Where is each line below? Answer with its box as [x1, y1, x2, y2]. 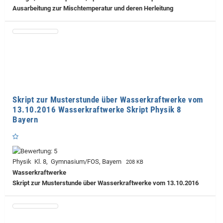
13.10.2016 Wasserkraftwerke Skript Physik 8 [12, 105, 182, 115]
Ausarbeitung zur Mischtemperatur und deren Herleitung [12, 4, 173, 12]
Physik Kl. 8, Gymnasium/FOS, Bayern [12, 158, 124, 166]
